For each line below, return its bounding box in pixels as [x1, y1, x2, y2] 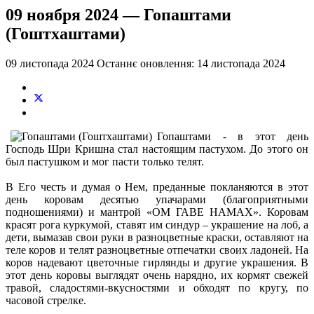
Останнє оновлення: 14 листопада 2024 [97, 57, 285, 69]
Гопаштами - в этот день [157, 130, 308, 142]
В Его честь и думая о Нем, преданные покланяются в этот [6, 180, 308, 193]
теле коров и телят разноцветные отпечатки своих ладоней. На [6, 243, 308, 256]
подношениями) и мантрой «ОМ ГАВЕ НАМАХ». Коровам [6, 205, 308, 218]
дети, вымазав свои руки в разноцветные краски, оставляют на [6, 231, 308, 243]
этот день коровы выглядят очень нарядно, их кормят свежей [6, 268, 308, 281]
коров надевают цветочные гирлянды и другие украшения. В [6, 256, 308, 268]
